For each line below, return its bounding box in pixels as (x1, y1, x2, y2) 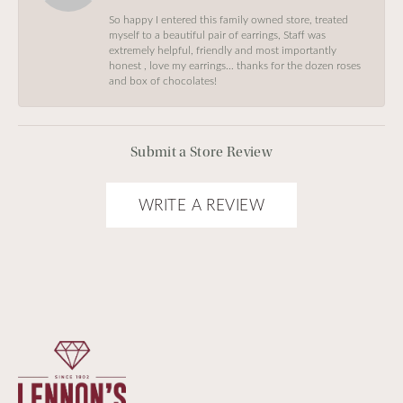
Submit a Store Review (130, 143, 273, 160)
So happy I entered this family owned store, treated (109, 12, 348, 26)
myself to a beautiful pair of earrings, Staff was (109, 27, 326, 41)
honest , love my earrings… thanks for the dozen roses (109, 58, 361, 72)
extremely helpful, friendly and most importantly (109, 42, 336, 57)
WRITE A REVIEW (138, 194, 265, 216)
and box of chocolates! (109, 73, 217, 87)
